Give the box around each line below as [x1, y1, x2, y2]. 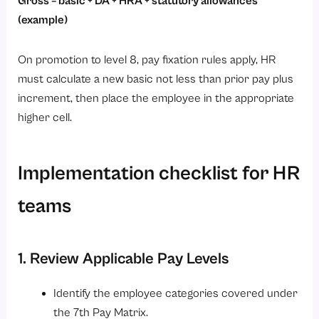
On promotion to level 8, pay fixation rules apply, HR [18, 53, 276, 67]
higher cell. [18, 110, 73, 125]
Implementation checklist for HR [18, 162, 300, 185]
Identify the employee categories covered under [53, 286, 298, 300]
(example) [18, 14, 68, 28]
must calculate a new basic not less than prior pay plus [18, 72, 294, 86]
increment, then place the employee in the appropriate [18, 91, 295, 105]
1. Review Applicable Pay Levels [18, 249, 229, 268]
